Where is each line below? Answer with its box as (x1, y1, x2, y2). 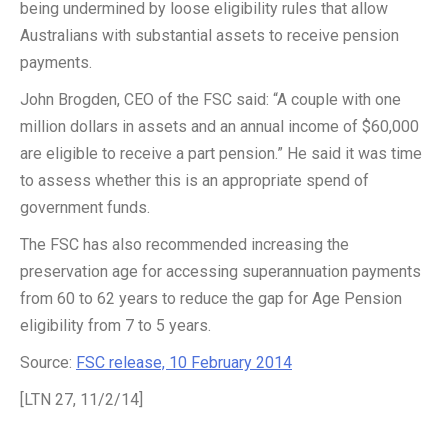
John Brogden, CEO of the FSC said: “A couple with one (20, 90, 401, 109)
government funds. (20, 198, 150, 217)
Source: (20, 353, 76, 372)
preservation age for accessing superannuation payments (20, 262, 421, 281)
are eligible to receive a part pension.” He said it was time (20, 144, 422, 163)
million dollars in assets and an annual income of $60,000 (20, 117, 419, 136)
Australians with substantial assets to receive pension (20, 26, 399, 45)
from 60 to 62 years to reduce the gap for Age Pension (20, 289, 402, 308)
